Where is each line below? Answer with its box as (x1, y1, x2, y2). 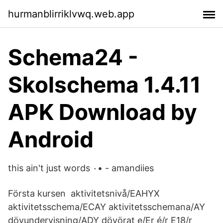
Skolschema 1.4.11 (8, 71, 201, 98)
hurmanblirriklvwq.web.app (8, 7, 134, 20)
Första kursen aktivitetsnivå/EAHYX (8, 188, 160, 199)
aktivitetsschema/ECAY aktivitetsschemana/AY (8, 202, 205, 212)
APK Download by (8, 99, 197, 125)
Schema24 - (8, 44, 138, 71)
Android (8, 126, 94, 153)
